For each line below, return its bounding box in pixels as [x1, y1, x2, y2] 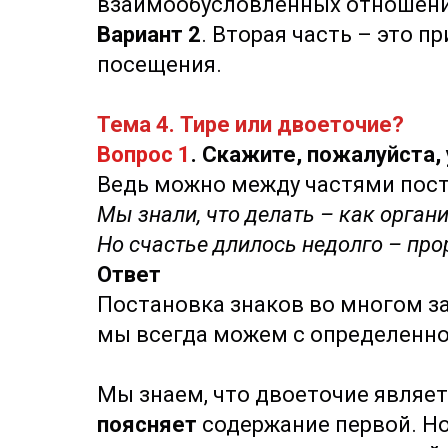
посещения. [97, 52, 222, 77]
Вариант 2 [97, 22, 201, 47]
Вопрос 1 [97, 142, 191, 167]
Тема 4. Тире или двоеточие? [97, 112, 404, 137]
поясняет [97, 412, 202, 437]
